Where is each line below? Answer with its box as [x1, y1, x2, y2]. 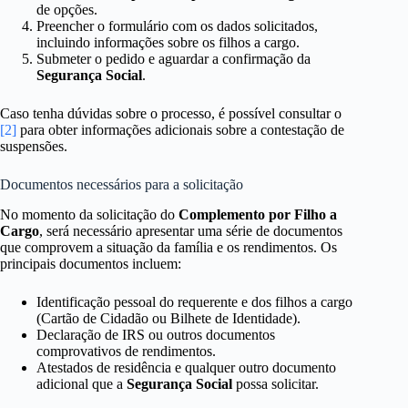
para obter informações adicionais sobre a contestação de [16, 122, 344, 138]
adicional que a [36, 376, 127, 393]
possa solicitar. [232, 376, 319, 393]
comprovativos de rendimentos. [36, 343, 216, 360]
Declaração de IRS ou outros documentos [36, 327, 275, 343]
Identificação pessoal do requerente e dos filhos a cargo [36, 294, 352, 311]
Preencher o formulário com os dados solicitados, [36, 18, 318, 35]
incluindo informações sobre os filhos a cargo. [36, 35, 300, 51]
